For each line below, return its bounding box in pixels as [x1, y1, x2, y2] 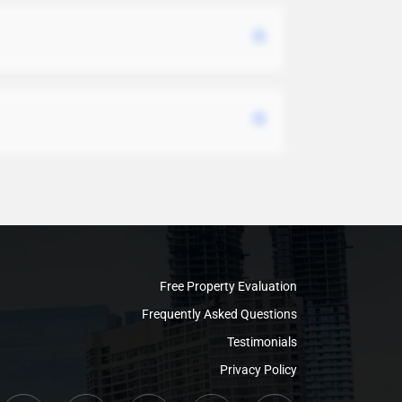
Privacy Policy [220, 362, 297, 377]
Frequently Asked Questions [142, 306, 297, 321]
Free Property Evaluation [160, 278, 297, 293]
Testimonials [227, 334, 297, 349]
